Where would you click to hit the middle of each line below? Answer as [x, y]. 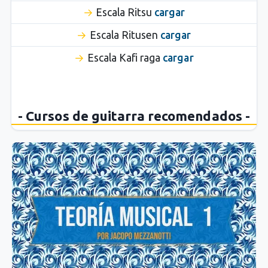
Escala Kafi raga [125, 57]
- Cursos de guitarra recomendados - [134, 115]
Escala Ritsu [125, 12]
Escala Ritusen [125, 35]
